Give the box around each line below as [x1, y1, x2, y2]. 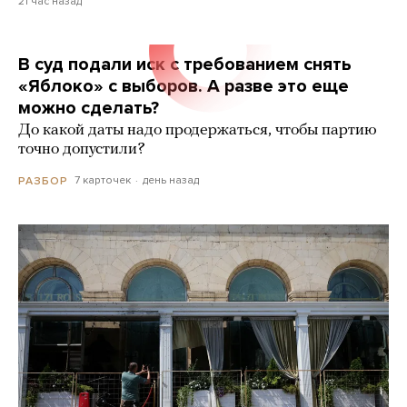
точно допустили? [18, 141, 145, 159]
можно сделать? [18, 97, 159, 120]
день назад [142, 174, 199, 187]
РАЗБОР [18, 174, 68, 187]
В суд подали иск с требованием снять [18, 54, 352, 76]
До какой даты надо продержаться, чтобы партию [18, 122, 377, 140]
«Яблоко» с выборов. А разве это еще [18, 75, 349, 98]
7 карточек [74, 174, 131, 187]
